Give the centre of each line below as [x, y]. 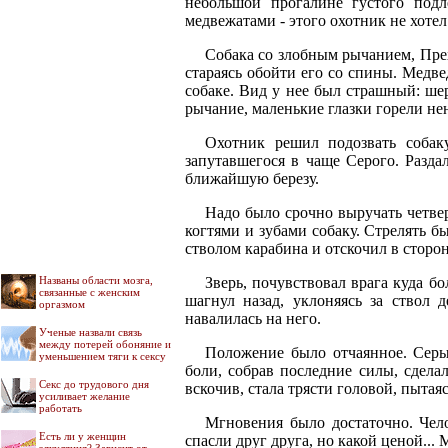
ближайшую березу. [252, 179]
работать [60, 408]
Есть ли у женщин [82, 436]
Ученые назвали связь [90, 332]
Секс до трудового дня [94, 384]
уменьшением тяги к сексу [102, 356]
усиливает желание [84, 396]
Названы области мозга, [96, 280]
